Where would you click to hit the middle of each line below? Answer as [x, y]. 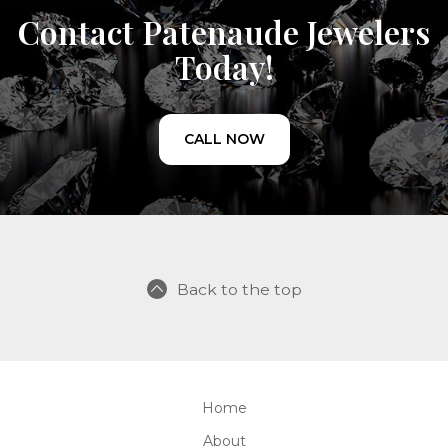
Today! [224, 66]
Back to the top [239, 289]
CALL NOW [224, 139]
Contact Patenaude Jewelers [224, 31]
